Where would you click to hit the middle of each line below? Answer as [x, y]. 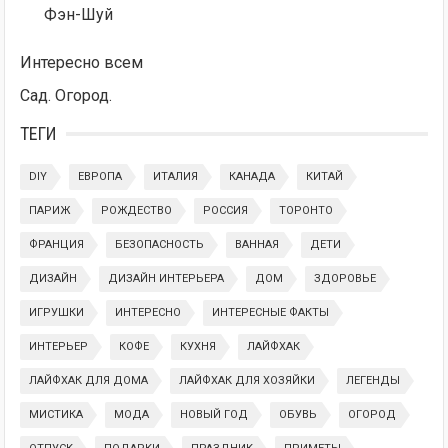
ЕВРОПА [100, 177]
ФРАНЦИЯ [57, 245]
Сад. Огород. [66, 96]
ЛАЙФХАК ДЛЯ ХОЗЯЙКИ [247, 381]
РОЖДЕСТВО [137, 211]
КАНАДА [252, 177]
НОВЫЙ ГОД [214, 415]
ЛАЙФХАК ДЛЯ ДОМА [89, 381]
